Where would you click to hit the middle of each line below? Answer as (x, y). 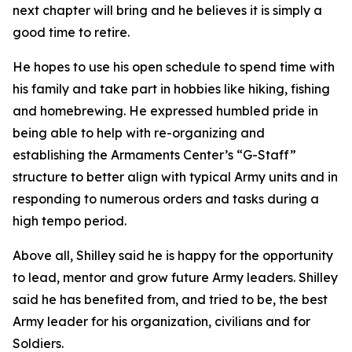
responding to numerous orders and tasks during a (166, 199)
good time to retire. (71, 32)
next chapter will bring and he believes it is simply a (167, 10)
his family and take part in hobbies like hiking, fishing (171, 89)
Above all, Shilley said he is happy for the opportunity (173, 255)
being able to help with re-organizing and (139, 133)
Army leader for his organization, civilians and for (161, 321)
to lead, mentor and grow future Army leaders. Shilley (175, 277)
